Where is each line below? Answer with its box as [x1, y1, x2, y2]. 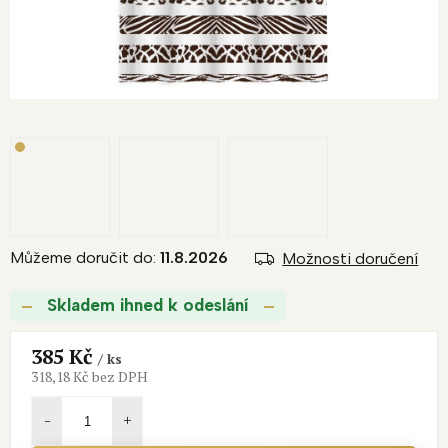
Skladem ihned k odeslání [42, 295, 254, 316]
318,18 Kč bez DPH [31, 367, 148, 387]
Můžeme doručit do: [10, 248, 156, 268]
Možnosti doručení [282, 249, 419, 269]
